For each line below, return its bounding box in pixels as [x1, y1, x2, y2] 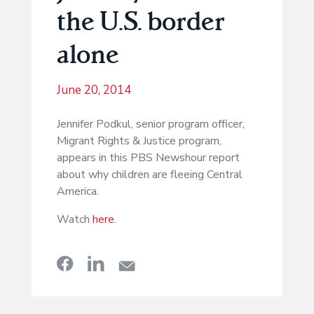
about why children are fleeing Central [56, 167, 243, 183]
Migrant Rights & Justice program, [56, 133, 221, 149]
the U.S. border [56, 4, 225, 38]
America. [56, 184, 99, 200]
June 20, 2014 [56, 82, 131, 99]
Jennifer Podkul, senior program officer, [56, 116, 245, 132]
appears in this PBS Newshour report [56, 150, 240, 166]
